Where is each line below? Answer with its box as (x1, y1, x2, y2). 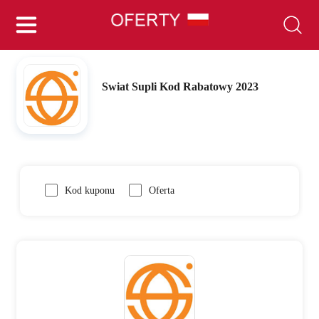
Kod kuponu (65, 184, 115, 196)
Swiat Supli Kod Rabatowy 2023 (102, 80, 259, 93)
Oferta (149, 184, 175, 196)
